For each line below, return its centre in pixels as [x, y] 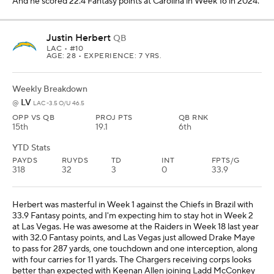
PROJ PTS [114, 117]
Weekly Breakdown [50, 89]
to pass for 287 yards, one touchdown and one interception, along [135, 249]
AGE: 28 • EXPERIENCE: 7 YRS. [104, 56]
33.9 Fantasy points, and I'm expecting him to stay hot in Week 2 [133, 216]
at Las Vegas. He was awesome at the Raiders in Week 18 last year [135, 227]
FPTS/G [226, 160]
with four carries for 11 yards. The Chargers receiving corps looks [132, 260]
